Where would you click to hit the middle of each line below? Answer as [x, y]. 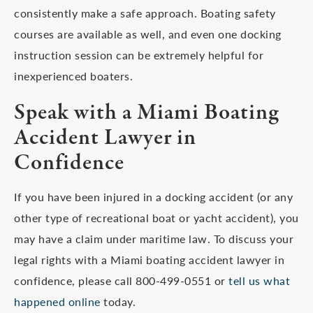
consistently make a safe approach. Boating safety [145, 13]
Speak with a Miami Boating [147, 113]
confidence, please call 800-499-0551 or [120, 281]
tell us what [257, 281]
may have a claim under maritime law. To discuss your [154, 239]
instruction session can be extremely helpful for [139, 55]
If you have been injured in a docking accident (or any [153, 197]
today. [118, 301]
